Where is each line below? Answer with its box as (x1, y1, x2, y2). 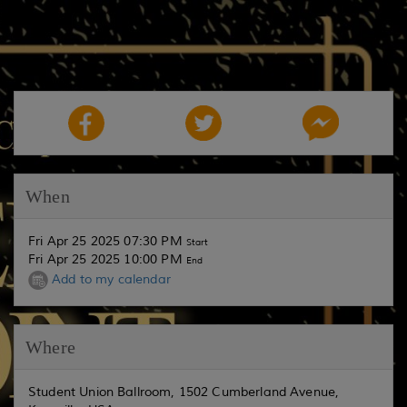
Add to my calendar (48, 272, 171, 288)
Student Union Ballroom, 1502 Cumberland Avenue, (28, 384, 340, 400)
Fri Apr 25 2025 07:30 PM (28, 233, 186, 249)
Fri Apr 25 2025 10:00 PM (28, 252, 186, 267)
